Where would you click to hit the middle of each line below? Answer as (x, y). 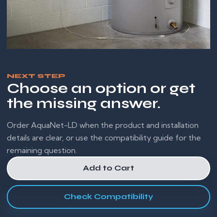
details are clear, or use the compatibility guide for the (104, 137)
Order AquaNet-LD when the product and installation (103, 125)
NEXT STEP (36, 76)
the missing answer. (84, 103)
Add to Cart (108, 168)
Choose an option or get (101, 88)
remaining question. (42, 150)
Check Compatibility (108, 197)
